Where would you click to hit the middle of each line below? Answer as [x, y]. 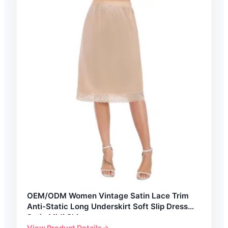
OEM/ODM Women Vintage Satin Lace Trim [108, 196]
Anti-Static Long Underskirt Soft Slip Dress [107, 206]
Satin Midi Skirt [56, 217]
